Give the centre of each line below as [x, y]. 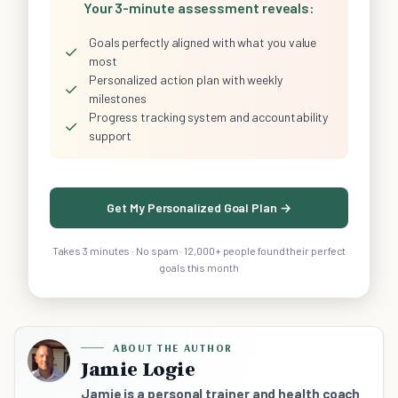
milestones [118, 99]
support [110, 136]
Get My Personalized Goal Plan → [199, 208]
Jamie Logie [138, 369]
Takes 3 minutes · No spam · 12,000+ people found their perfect [199, 251]
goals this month [199, 268]
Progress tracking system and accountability [208, 117]
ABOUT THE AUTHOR [173, 348]
